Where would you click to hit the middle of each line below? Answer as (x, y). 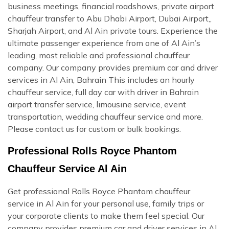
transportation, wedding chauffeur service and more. (105, 116)
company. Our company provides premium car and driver (113, 67)
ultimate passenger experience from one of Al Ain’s (104, 43)
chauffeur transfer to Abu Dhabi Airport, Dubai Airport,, (110, 18)
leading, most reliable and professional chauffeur (99, 55)
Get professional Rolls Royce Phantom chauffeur (99, 191)
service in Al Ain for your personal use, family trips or (106, 203)
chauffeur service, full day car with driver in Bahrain (103, 92)
